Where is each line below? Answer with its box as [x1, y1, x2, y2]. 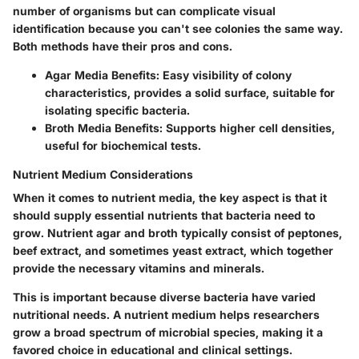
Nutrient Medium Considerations [13, 167, 193, 181]
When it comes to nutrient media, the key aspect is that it [13, 190, 327, 204]
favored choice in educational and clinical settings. [13, 342, 292, 357]
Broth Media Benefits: [45, 120, 163, 135]
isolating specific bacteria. [45, 103, 190, 117]
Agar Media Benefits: [45, 67, 159, 82]
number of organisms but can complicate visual [13, 3, 276, 18]
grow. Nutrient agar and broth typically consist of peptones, [13, 225, 342, 240]
